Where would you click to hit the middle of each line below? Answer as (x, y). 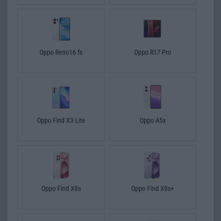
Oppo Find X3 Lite (61, 120)
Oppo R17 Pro (152, 52)
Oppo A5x (152, 120)
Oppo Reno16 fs (61, 52)
